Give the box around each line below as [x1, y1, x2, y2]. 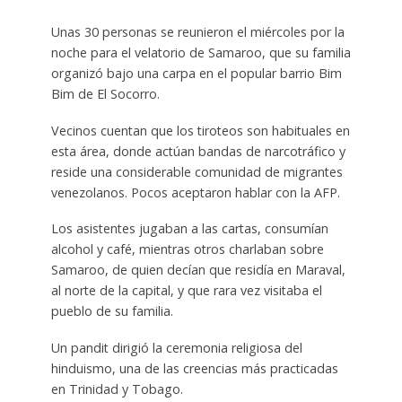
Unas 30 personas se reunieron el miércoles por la [50, 22, 345, 40]
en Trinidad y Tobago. [50, 380, 183, 398]
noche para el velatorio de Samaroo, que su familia [50, 43, 351, 61]
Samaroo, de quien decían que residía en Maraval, [50, 261, 345, 279]
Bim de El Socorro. [50, 84, 160, 102]
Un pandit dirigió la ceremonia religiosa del [50, 339, 302, 357]
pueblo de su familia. [50, 302, 173, 320]
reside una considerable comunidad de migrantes [50, 162, 343, 180]
